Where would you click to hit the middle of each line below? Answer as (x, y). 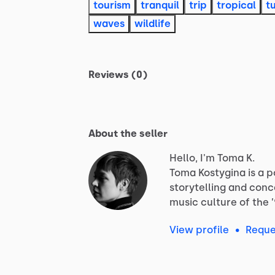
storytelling (198, 187)
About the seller (128, 133)
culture (219, 202)
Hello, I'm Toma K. (212, 158)
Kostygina (222, 172)
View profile (199, 230)
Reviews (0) (118, 74)
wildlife (153, 23)
